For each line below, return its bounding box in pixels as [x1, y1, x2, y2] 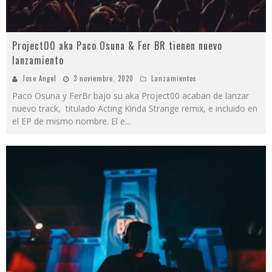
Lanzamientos [151, 73, 197, 84]
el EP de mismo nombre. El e [12, 115, 125, 127]
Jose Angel [22, 73, 56, 84]
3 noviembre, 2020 [73, 73, 134, 84]
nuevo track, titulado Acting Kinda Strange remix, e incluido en [12, 103, 257, 115]
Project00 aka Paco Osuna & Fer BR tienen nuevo [12, 38, 222, 53]
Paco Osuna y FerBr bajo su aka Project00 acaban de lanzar [12, 90, 249, 102]
